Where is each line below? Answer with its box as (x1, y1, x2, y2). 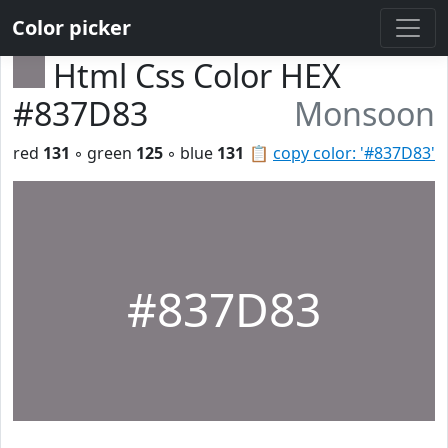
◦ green (70, 142, 136, 164)
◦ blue (163, 142, 217, 164)
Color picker (12, 14, 131, 41)
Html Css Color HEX (53, 54, 341, 97)
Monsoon (294, 92, 435, 135)
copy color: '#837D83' (273, 142, 435, 164)
